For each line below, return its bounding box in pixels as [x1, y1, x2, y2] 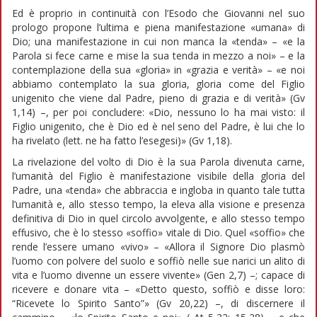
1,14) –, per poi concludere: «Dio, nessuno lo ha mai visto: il [12, 105, 305, 119]
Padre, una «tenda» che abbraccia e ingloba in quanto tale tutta [12, 183, 305, 197]
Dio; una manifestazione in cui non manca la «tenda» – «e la [12, 34, 305, 48]
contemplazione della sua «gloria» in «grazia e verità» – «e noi [12, 62, 305, 76]
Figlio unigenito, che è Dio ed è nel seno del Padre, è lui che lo [12, 119, 305, 133]
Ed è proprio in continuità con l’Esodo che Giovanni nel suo [12, 6, 305, 20]
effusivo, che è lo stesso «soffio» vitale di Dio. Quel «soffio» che [12, 225, 305, 239]
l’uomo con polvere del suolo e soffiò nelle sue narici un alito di [12, 253, 305, 267]
